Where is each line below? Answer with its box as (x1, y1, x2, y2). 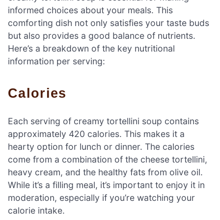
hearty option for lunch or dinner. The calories (8, 141, 194, 152)
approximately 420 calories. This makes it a (8, 128, 185, 139)
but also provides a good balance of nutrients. (8, 30, 195, 41)
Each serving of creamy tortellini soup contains (8, 115, 199, 126)
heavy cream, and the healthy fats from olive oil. (8, 166, 203, 177)
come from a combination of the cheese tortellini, (8, 154, 207, 165)
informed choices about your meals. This (8, 5, 173, 16)
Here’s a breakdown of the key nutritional (8, 43, 175, 54)
